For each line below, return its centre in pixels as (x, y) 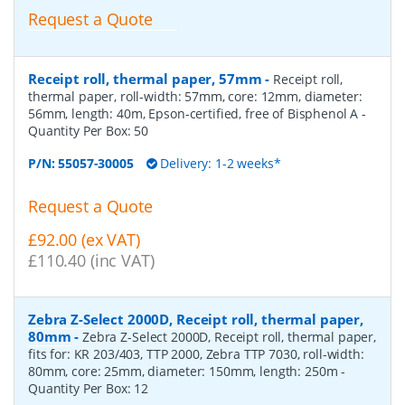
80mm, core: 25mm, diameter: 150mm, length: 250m (185, 371)
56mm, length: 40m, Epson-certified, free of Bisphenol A (195, 113)
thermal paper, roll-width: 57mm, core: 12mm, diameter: (195, 96)
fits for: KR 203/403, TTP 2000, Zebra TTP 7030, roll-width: (196, 353)
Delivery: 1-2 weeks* (219, 163)
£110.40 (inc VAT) (91, 260)
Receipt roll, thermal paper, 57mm (145, 78)
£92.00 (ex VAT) (84, 239)
